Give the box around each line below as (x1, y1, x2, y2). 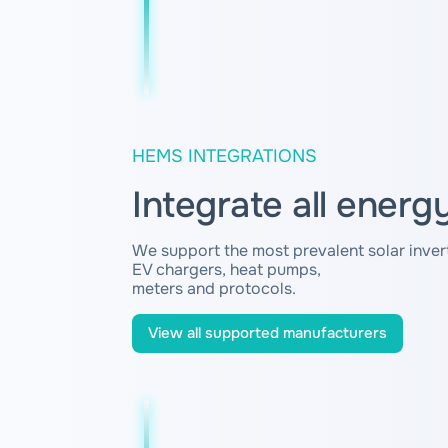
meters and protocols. (132, 277, 296, 299)
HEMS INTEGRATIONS (132, 144, 317, 167)
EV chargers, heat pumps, (132, 258, 321, 280)
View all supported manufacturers (148, 322, 387, 343)
